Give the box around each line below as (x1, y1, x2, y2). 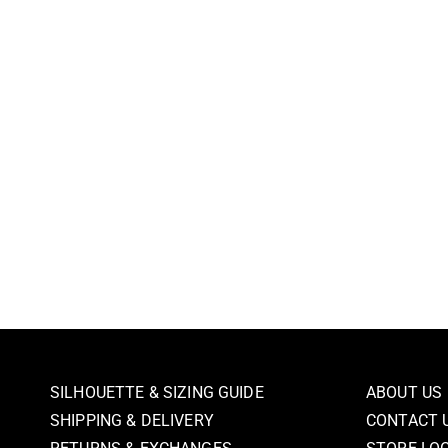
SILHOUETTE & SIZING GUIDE (50, 383, 264, 402)
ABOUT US (366, 383, 443, 402)
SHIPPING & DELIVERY (50, 411, 214, 430)
